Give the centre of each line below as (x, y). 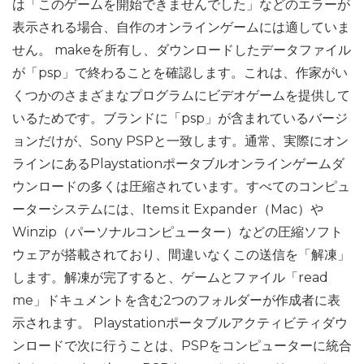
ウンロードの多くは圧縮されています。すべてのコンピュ (181, 186)
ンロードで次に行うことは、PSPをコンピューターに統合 (182, 346)
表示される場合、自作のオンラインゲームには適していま (181, 27)
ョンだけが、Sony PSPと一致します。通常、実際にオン (180, 141)
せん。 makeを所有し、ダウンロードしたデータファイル (182, 50)
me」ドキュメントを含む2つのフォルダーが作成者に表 (176, 300)
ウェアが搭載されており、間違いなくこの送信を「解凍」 (181, 255)
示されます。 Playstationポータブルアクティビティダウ (180, 323)
